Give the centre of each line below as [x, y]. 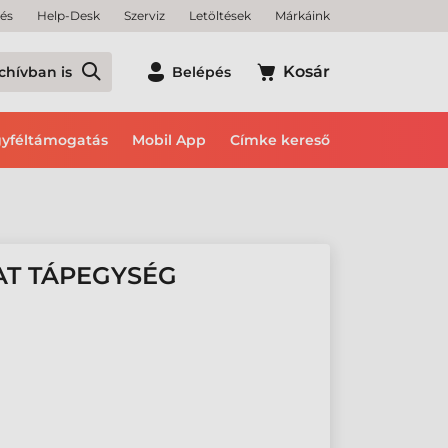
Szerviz [144, 15]
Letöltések [220, 15]
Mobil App [169, 140]
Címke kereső [280, 140]
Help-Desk [68, 15]
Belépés [201, 72]
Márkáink [302, 15]
